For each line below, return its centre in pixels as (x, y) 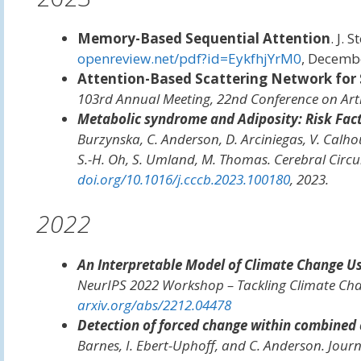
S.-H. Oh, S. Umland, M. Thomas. (175, 159)
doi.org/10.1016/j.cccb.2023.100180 (183, 179)
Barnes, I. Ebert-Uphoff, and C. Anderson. (202, 345)
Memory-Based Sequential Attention (203, 38)
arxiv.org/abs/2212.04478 (154, 305)
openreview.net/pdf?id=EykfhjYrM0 (189, 58)
